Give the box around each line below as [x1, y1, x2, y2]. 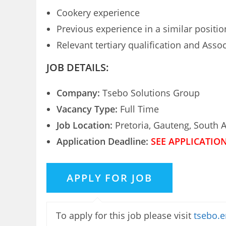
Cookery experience [56, 7, 140, 19]
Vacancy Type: [56, 103, 120, 115]
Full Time [120, 103, 159, 115]
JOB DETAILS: [46, 61, 109, 74]
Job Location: [56, 119, 115, 131]
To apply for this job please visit [56, 209, 194, 222]
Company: [56, 87, 102, 99]
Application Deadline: [56, 135, 151, 147]
